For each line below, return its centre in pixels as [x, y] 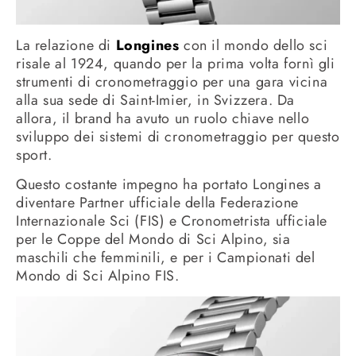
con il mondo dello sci [253, 45]
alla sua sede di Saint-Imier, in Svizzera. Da [156, 100]
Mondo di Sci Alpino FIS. [98, 275]
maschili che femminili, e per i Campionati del [166, 257]
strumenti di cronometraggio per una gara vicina [172, 81]
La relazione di [66, 45]
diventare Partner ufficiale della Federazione [158, 202]
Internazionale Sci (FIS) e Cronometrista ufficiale [172, 221]
